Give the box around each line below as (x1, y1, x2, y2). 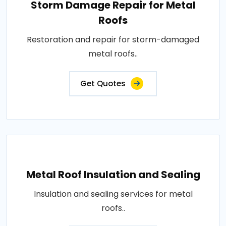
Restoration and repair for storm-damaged (27, 33, 199, 45)
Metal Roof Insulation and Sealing (26, 167, 200, 182)
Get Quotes (80, 78, 126, 89)
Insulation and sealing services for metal (33, 188, 193, 200)
